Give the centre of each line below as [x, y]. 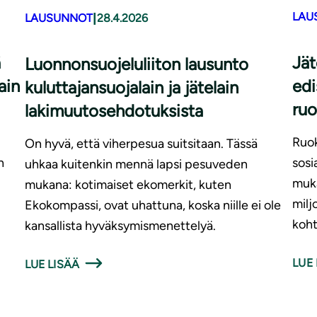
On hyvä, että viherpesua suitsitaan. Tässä [141, 143]
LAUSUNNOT [58, 18]
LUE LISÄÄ [52, 264]
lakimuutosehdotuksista [114, 110]
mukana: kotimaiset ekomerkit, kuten [128, 184]
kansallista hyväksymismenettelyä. [121, 225]
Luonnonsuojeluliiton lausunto [136, 64]
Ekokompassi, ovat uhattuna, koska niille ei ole [152, 205]
